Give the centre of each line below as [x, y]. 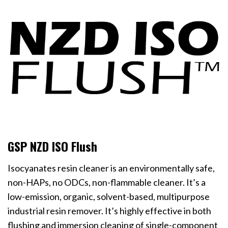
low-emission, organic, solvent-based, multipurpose [109, 196]
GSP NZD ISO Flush [52, 146]
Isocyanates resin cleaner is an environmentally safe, [111, 168]
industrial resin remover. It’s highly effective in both [109, 210]
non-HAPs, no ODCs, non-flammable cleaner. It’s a [107, 182]
